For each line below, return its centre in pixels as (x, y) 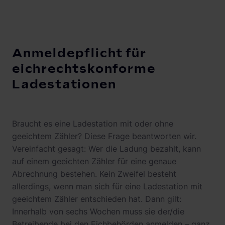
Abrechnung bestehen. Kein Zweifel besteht (94, 174)
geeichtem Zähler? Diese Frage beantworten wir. (104, 136)
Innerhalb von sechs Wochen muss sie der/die (98, 211)
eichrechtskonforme (84, 69)
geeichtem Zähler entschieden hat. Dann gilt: (97, 199)
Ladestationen (64, 85)
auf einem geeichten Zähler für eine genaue (94, 161)
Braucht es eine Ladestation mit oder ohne (93, 124)
